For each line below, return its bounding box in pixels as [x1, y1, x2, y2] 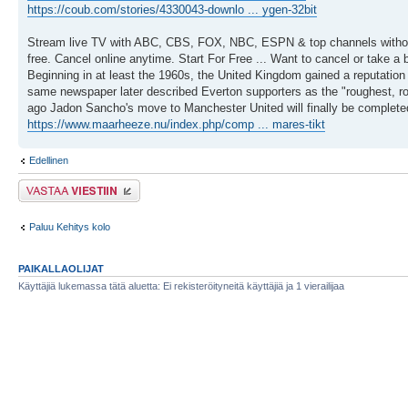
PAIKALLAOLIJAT [18, 263, 104, 274]
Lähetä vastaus [18, 179, 87, 190]
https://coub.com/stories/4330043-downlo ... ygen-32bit [27, 3, 317, 16]
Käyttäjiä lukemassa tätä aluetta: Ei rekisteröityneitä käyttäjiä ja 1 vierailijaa [18, 280, 344, 291]
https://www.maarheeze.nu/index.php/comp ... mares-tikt [27, 117, 325, 131]
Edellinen [29, 155, 68, 166]
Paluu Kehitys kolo [29, 220, 110, 232]
